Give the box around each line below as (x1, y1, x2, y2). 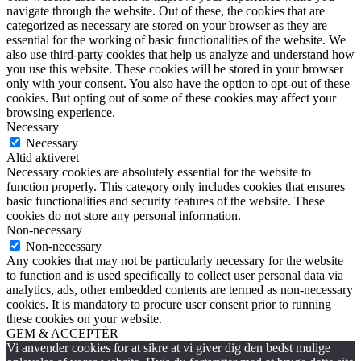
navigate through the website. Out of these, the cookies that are (6, 3, 325, 18)
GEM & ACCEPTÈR (6, 326, 118, 340)
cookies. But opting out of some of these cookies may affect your (6, 90, 336, 105)
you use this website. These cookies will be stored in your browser (6, 61, 343, 76)
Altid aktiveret (6, 150, 79, 164)
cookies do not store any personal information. (6, 208, 241, 222)
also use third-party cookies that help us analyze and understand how (6, 47, 355, 61)
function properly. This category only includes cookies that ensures (6, 179, 345, 193)
